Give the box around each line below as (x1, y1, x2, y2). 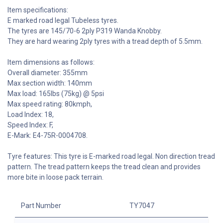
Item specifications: (7, 6, 68, 14)
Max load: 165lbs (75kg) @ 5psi (7, 90, 104, 98)
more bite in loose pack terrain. (7, 173, 104, 182)
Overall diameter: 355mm (7, 69, 88, 77)
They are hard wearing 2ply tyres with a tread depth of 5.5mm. (7, 37, 203, 46)
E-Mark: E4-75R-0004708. (7, 131, 88, 140)
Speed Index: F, (7, 121, 53, 129)
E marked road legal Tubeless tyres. (7, 16, 118, 25)
